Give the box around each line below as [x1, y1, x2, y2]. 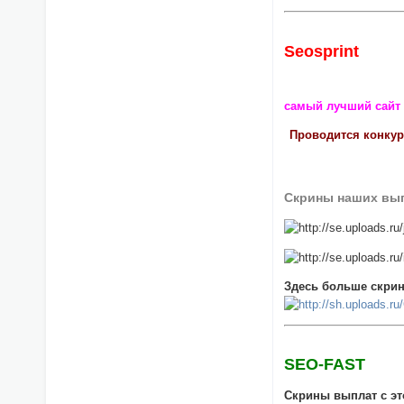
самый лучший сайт [284, 98, 401, 113]
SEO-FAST [284, 355, 366, 374]
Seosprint [284, 41, 360, 60]
